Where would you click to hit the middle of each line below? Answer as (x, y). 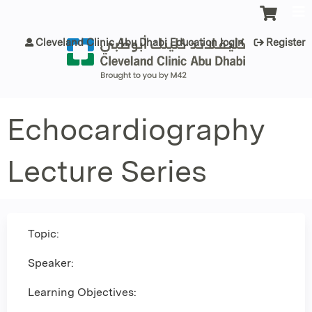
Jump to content (156, 8)
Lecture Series (107, 171)
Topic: (45, 233)
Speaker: (51, 263)
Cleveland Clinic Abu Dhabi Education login (140, 42)
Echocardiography (136, 129)
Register (286, 42)
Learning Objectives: (82, 292)
